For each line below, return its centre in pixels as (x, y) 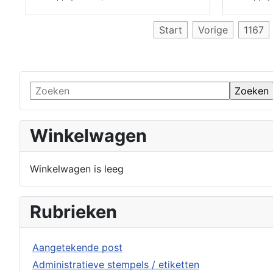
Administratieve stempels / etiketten (116, 264)
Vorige (213, 30)
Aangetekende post (77, 247)
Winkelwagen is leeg (77, 169)
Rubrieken (73, 212)
